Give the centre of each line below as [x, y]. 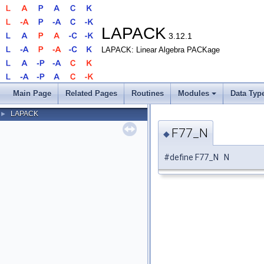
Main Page [32, 93]
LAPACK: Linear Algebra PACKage [161, 50]
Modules [194, 93]
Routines [148, 93]
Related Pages [91, 93]
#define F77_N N [197, 158]
